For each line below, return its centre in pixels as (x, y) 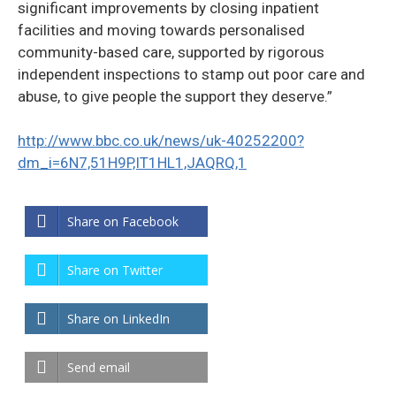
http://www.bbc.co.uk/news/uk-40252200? (161, 141)
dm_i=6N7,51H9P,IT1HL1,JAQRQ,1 (132, 163)
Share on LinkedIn (118, 318)
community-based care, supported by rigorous (171, 52)
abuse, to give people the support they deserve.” (175, 96)
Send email (99, 367)
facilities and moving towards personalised (161, 30)
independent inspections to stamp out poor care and (191, 74)
